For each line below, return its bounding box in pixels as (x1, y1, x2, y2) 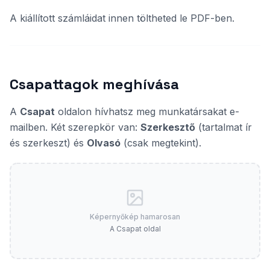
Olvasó (87, 137, 121, 149)
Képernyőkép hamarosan (90, 212, 180, 221)
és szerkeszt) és (10, 137, 87, 149)
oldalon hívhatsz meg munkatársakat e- (55, 105, 239, 118)
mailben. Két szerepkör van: (10, 121, 140, 133)
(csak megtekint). (121, 137, 201, 149)
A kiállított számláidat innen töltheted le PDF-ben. (10, 12, 234, 24)
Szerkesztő (140, 121, 195, 133)
